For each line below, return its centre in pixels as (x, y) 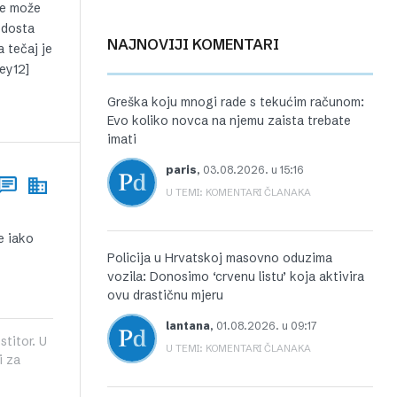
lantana (188, 326)
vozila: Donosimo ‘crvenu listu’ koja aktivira (236, 276)
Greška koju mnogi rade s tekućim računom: (236, 102)
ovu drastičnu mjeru (165, 295)
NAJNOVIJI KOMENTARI (198, 44)
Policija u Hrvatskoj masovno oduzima (220, 258)
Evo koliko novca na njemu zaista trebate (229, 121)
